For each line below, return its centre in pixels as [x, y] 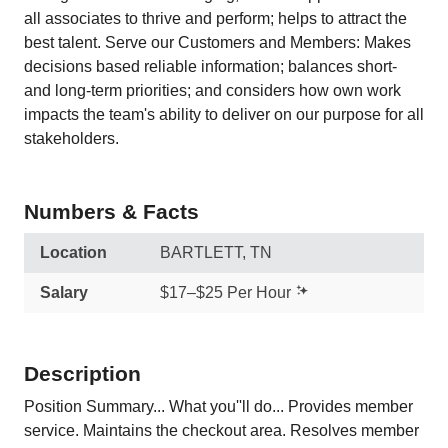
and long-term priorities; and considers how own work [212, 90]
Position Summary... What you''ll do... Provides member [218, 406]
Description [82, 373]
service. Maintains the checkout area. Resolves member [221, 430]
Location [73, 252]
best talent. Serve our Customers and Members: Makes [217, 42]
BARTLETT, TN [216, 252]
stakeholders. [71, 138]
